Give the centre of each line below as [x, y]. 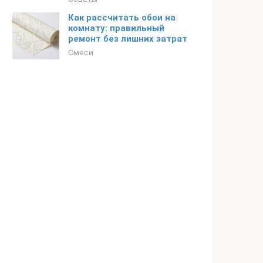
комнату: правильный [116, 28]
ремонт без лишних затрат [128, 39]
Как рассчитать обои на [122, 18]
